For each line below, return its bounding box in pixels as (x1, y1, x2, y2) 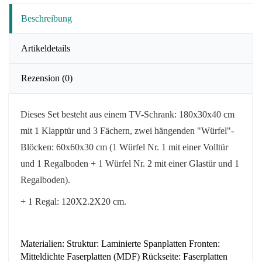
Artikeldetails (21, 43, 70, 53)
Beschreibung (21, 13, 72, 23)
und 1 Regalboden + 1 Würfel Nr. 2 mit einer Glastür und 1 (20, 158, 239, 168)
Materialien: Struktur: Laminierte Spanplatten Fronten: (20, 239, 220, 249)
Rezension (21, 73, 62, 83)
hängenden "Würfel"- (152, 126, 234, 136)
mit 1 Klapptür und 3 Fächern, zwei (20, 126, 152, 136)
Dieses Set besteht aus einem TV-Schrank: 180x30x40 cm (20, 109, 235, 119)
